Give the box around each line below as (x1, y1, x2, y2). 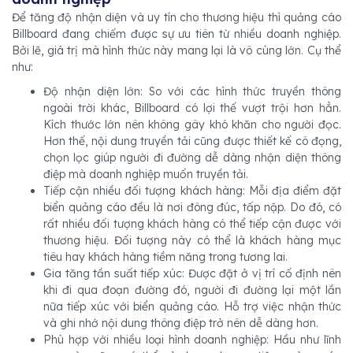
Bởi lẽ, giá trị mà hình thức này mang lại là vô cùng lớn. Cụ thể (12, 43, 341, 58)
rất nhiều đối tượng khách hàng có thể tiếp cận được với (43, 217, 341, 232)
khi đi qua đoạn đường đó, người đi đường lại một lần (43, 283, 341, 298)
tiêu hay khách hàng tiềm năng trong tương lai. (43, 250, 288, 265)
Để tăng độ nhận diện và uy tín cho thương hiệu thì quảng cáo (12, 10, 341, 25)
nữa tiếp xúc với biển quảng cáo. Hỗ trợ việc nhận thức (43, 299, 341, 314)
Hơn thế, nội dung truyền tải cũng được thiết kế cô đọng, (43, 134, 341, 149)
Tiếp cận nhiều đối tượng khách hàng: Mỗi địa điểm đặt (43, 184, 341, 199)
